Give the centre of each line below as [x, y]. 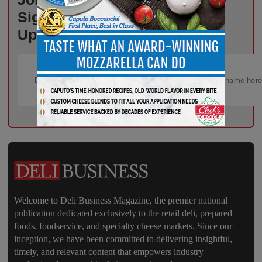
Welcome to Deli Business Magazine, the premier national [121, 201]
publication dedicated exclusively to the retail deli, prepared [123, 213]
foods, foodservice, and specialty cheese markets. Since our [123, 226]
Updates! [49, 35]
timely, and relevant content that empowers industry [109, 252]
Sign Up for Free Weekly [102, 17]
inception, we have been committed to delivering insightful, [123, 239]
